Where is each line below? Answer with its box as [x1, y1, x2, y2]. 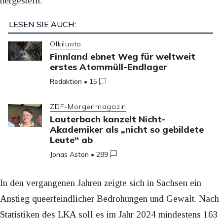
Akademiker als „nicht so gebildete [50, 123, 204, 135]
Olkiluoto [50, 39, 82, 49]
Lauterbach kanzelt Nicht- [50, 113, 166, 125]
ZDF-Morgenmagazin [50, 102, 127, 111]
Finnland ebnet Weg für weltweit [50, 51, 196, 63]
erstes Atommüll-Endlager [50, 61, 168, 73]
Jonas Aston [50, 149, 89, 159]
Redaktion [50, 76, 82, 86]
